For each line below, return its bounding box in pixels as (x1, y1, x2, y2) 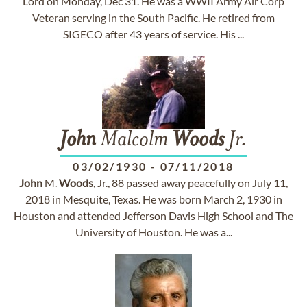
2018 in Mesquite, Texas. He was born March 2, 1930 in (25, 193, 282, 206)
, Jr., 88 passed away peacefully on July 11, (93, 176, 288, 189)
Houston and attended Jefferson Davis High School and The (14, 209, 293, 222)
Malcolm (96, 130, 172, 151)
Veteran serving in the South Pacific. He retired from (32, 11, 275, 24)
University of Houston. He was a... (75, 225, 232, 238)
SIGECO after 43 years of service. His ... (63, 27, 244, 40)
